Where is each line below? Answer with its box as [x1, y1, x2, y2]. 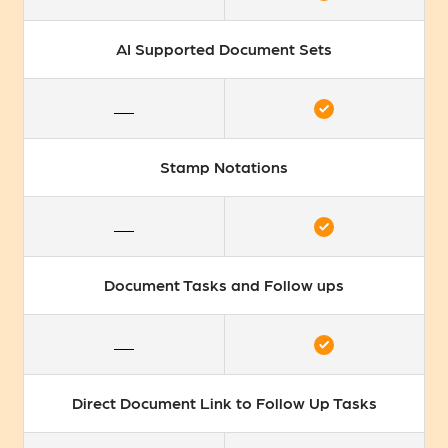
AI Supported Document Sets [116, 39, 332, 59]
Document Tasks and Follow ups [104, 275, 344, 295]
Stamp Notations [160, 157, 288, 177]
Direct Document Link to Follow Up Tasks [71, 393, 377, 413]
